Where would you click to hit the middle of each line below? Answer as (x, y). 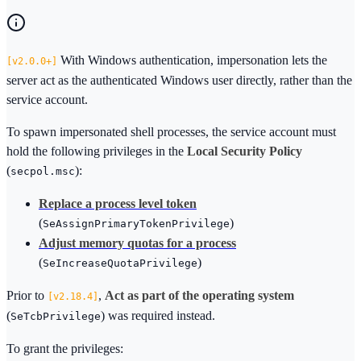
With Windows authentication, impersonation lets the (192, 60)
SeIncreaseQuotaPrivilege (120, 263)
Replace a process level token (118, 204)
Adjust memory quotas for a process (137, 243)
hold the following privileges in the (97, 151)
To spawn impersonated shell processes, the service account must (171, 132)
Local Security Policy (245, 151)
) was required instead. (158, 316)
